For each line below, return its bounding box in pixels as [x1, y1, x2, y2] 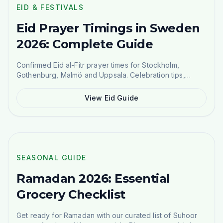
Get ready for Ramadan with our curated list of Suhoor [16, 211, 198, 220]
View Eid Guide [84, 94, 139, 102]
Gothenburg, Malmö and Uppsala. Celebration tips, [16, 71, 185, 79]
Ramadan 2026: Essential [16, 171, 170, 186]
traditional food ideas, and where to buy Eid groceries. [16, 81, 200, 89]
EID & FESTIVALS [16, 3, 84, 11]
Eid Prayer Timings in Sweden [16, 21, 200, 35]
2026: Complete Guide [16, 37, 153, 51]
